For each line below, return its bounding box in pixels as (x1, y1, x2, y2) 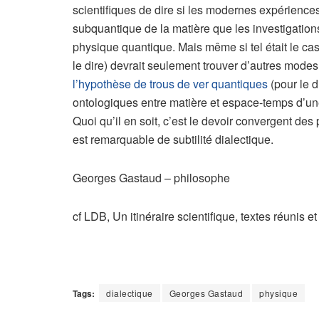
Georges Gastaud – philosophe (73, 169, 230, 186)
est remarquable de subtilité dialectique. (73, 131, 273, 147)
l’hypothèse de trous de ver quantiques (73, 75, 268, 92)
